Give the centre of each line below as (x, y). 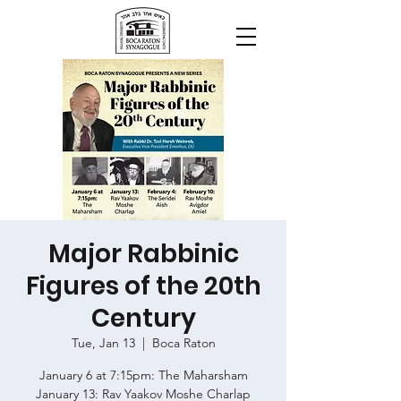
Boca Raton (183, 343)
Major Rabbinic (143, 254)
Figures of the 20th (143, 286)
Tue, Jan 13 (103, 343)
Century (143, 318)
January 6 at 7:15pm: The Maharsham (143, 375)
